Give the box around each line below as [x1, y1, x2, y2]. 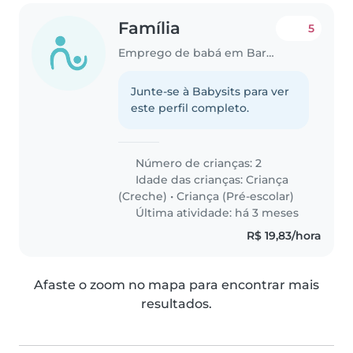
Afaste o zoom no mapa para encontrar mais [34, 277, 319, 292]
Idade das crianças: [132, 172, 247, 187]
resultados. [141, 295, 212, 311]
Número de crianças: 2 [132, 155, 262, 170]
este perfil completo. [131, 100, 250, 115]
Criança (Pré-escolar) [176, 188, 295, 203]
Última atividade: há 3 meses [132, 205, 299, 220]
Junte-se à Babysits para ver [131, 84, 290, 98]
